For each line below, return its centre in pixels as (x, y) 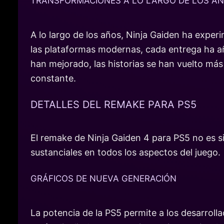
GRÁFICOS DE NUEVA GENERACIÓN (103, 179)
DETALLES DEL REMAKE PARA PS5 (113, 104)
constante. (53, 78)
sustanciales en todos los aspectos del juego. (125, 152)
